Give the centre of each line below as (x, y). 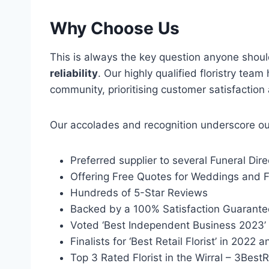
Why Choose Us (117, 28)
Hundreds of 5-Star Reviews (139, 193)
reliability (74, 73)
